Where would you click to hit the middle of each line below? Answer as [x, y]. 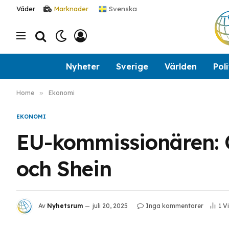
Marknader [71, 9]
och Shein [64, 169]
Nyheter [83, 66]
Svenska [122, 8]
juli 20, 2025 [110, 206]
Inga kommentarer [175, 206]
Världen [180, 66]
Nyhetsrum [65, 206]
